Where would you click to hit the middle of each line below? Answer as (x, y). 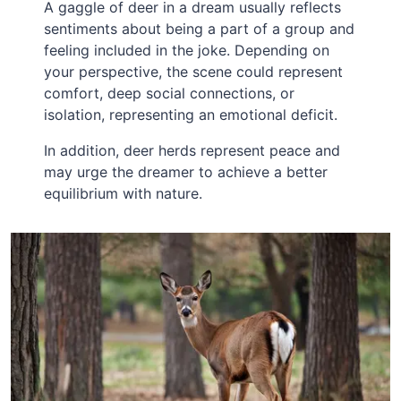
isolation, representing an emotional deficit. (191, 115)
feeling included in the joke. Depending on (187, 51)
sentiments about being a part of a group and (200, 29)
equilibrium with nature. (124, 194)
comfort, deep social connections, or (170, 94)
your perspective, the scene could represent (194, 72)
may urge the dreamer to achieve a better (186, 172)
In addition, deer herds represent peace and (192, 151)
